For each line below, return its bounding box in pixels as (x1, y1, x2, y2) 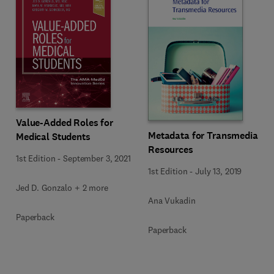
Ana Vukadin (148, 194, 196, 206)
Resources (148, 143, 193, 156)
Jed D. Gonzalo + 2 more (16, 182, 108, 193)
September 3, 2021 (63, 152, 131, 164)
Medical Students (16, 130, 91, 143)
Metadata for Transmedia (148, 128, 258, 142)
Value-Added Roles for (16, 116, 114, 129)
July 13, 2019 (195, 165, 242, 177)
